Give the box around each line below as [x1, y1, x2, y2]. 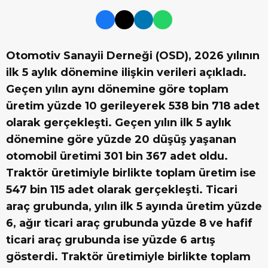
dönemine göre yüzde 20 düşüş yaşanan [6, 133, 236, 147]
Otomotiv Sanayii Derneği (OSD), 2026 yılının [6, 49, 260, 63]
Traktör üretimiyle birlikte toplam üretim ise [6, 166, 256, 180]
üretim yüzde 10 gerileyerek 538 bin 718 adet [6, 99, 260, 113]
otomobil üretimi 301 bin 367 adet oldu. [6, 150, 228, 163]
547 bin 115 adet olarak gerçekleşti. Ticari [6, 183, 237, 197]
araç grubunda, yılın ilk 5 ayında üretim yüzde [6, 200, 262, 214]
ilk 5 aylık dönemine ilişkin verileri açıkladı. [6, 66, 246, 80]
